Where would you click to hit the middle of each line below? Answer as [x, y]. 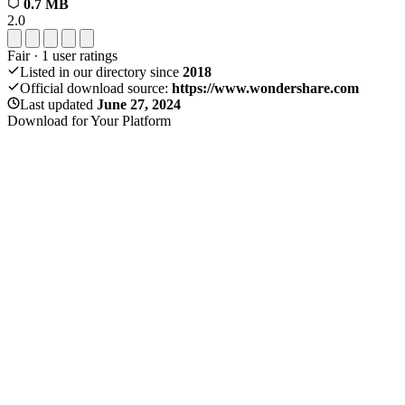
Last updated [58, 104]
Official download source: [96, 88]
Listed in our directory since [101, 71]
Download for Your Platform [89, 120]
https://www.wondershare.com [265, 88]
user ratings [83, 55]
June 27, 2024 [139, 104]
